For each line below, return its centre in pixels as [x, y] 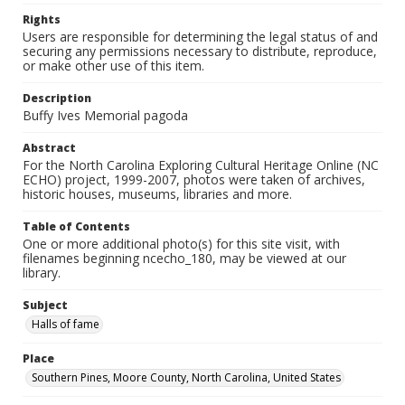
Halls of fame [66, 324]
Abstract [49, 148]
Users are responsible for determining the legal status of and [200, 37]
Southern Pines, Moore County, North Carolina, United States [186, 377]
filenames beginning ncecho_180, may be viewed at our [184, 258]
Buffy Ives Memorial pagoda [105, 115]
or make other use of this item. [113, 66]
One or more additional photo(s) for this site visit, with [181, 244]
